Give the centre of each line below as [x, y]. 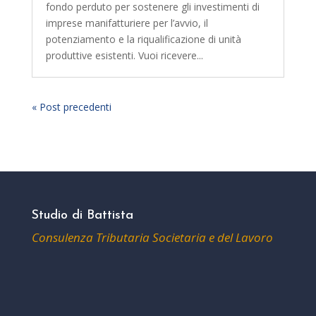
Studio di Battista [82, 215]
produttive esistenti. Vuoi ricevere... [124, 55]
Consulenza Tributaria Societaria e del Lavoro [152, 237]
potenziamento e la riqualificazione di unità [143, 39]
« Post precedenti [71, 107]
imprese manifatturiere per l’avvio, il [127, 23]
